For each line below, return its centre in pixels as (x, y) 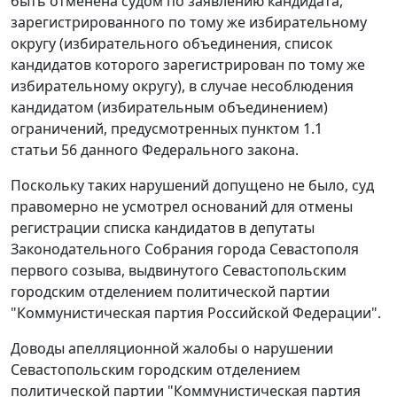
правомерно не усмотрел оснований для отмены (182, 207)
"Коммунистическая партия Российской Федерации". (196, 313)
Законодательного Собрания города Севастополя (185, 249)
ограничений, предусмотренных (126, 129)
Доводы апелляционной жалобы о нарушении (172, 349)
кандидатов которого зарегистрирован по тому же (188, 65)
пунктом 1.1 (282, 129)
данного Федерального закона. (188, 150)
